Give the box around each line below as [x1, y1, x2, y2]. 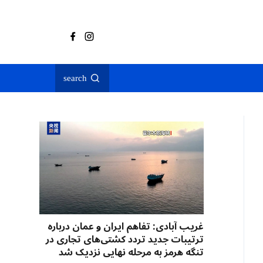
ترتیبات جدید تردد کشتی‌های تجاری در [46, 230, 204, 249]
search [63, 69, 87, 87]
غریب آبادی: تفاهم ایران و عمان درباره [48, 217, 204, 237]
